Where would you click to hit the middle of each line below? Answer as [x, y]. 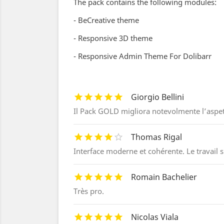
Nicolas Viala [155, 217]
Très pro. [89, 191]
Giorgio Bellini [157, 97]
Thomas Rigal [156, 137]
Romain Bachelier [164, 177]
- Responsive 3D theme [113, 38]
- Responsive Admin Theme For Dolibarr [142, 56]
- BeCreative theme [106, 20]
